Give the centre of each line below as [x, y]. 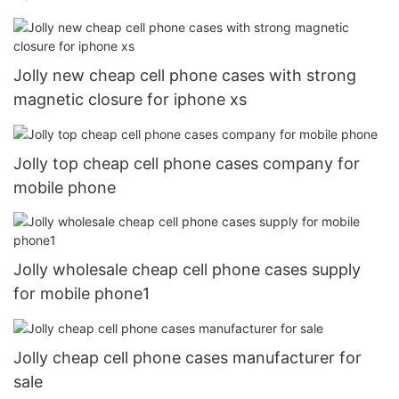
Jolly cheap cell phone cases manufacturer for [187, 357]
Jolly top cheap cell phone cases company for [187, 164]
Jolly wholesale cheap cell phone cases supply [187, 269]
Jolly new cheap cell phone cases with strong [185, 76]
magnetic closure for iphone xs [130, 100]
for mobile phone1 [81, 293]
